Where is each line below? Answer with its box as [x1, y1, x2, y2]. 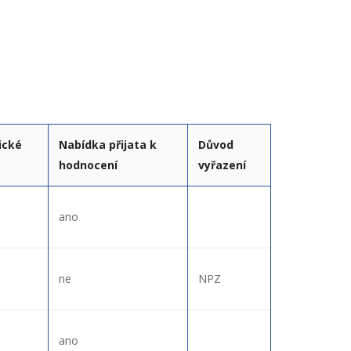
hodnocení [59, 157, 118, 172]
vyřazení [198, 157, 246, 172]
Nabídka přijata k [59, 136, 157, 152]
